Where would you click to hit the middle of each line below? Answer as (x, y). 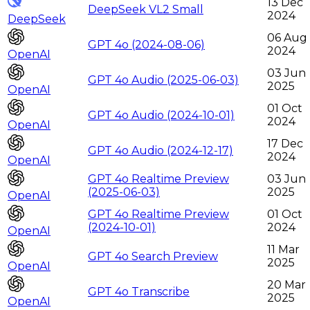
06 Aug (287, 38)
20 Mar (286, 285)
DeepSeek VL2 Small (146, 10)
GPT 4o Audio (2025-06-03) (163, 80)
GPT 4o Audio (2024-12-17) (161, 151)
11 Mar (283, 250)
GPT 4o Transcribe (139, 292)
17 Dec (285, 144)
